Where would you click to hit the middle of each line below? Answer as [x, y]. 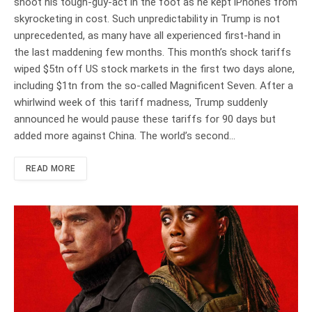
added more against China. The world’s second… [125, 136]
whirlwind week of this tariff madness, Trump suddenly [141, 103]
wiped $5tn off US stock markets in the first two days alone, [154, 69]
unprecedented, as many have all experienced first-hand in [147, 36]
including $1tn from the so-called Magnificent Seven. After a [154, 86]
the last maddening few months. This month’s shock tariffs [153, 53]
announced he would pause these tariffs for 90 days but [145, 119]
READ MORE [51, 169]
